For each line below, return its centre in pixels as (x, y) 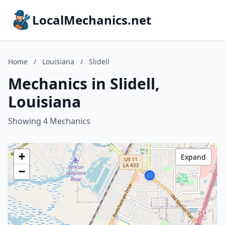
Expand (193, 157)
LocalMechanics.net (92, 20)
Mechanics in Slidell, (84, 84)
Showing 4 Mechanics (49, 121)
